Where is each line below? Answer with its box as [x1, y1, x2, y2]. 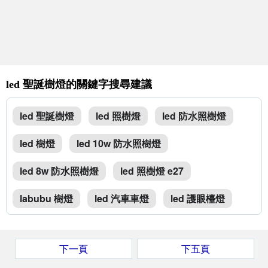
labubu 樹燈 [20, 191, 73, 205]
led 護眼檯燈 [170, 191, 225, 205]
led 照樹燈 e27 [120, 164, 184, 178]
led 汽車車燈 [95, 191, 149, 205]
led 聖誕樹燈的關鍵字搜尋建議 [6, 78, 152, 90]
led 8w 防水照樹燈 [20, 164, 99, 178]
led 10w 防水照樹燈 [77, 136, 161, 150]
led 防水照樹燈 [162, 109, 226, 123]
